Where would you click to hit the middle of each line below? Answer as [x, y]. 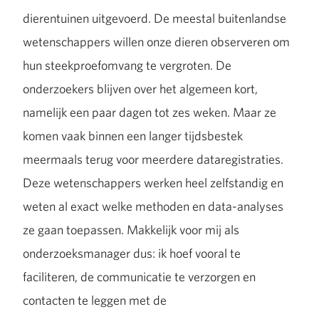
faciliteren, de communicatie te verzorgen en [139, 276]
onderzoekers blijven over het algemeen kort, [140, 88]
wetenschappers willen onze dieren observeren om [156, 41]
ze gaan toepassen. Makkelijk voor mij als [131, 229]
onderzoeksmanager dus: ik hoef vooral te [132, 253]
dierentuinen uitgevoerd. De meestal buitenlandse [155, 18]
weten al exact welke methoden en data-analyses [153, 206]
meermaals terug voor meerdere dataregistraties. [153, 159]
